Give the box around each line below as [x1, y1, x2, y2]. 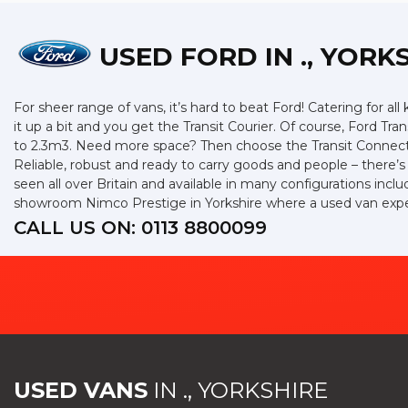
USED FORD [99, 41, 258, 72]
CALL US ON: [14, 217, 141, 239]
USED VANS [14, 377, 148, 403]
